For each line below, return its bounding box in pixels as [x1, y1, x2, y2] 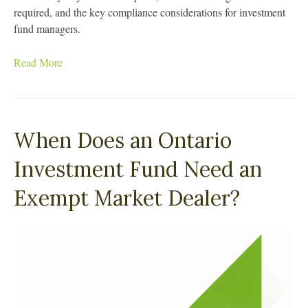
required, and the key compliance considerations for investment [14, 4, 285, 19]
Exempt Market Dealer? [14, 184, 240, 211]
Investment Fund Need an [14, 155, 262, 182]
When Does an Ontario [14, 126, 232, 153]
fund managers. [14, 21, 80, 36]
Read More [14, 54, 63, 69]
